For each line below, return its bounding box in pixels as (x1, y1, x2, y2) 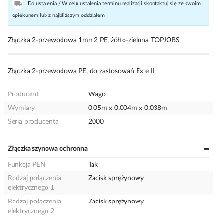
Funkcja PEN (8, 161, 46, 168)
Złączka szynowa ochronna (8, 145, 88, 152)
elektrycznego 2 (8, 208, 54, 215)
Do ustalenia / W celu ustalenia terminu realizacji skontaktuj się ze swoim (28, 1, 201, 6)
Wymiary (8, 105, 35, 111)
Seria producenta (8, 118, 59, 125)
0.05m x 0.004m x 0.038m (88, 105, 168, 111)
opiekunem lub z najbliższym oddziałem (12, 13, 105, 18)
